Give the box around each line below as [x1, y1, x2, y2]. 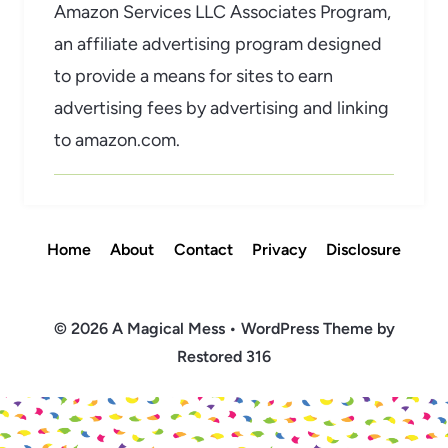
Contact [173, 239, 233, 259]
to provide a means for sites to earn [54, 65, 333, 88]
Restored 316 [177, 346, 271, 366]
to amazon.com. [54, 129, 180, 152]
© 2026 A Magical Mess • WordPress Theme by [53, 318, 395, 338]
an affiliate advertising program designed [54, 33, 382, 56]
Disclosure [325, 239, 401, 259]
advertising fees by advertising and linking [54, 97, 389, 120]
